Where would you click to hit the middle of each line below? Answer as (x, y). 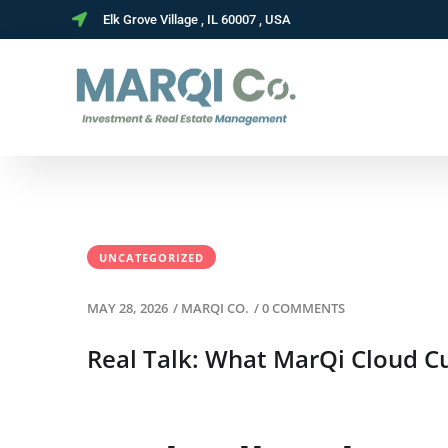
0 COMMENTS (303, 308)
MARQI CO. (215, 308)
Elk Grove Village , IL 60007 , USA (196, 19)
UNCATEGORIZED (151, 257)
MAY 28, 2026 (127, 308)
